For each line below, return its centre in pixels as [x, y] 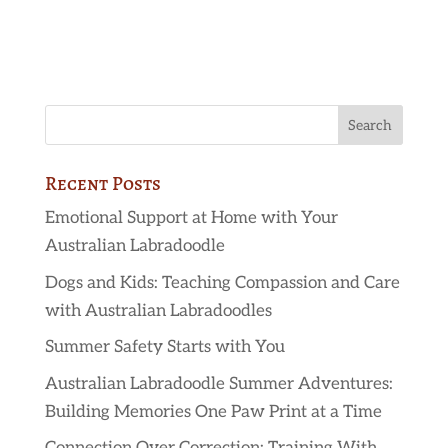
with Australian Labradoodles [158, 310]
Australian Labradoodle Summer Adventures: [218, 383]
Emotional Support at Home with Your [191, 218]
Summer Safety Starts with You [164, 347]
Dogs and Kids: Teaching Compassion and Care [222, 282]
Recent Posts [102, 184]
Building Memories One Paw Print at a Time [213, 411]
